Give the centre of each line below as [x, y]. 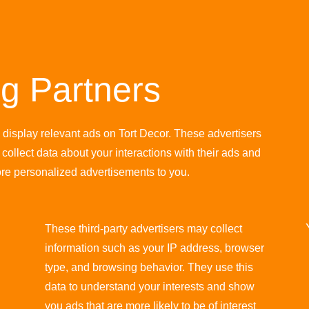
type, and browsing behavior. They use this [149, 267]
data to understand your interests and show [149, 286]
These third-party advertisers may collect [143, 228]
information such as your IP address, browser [154, 248]
